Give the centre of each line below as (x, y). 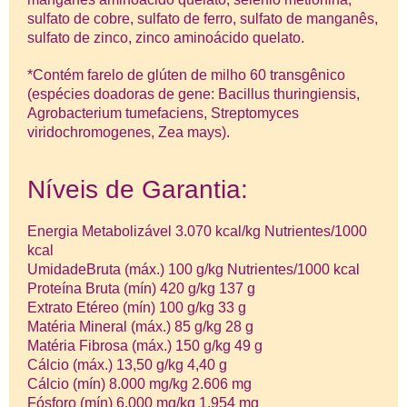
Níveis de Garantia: (138, 189)
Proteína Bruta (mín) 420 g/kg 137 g (141, 288)
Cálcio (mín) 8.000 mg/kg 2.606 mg (139, 383)
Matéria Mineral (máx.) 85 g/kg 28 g (140, 326)
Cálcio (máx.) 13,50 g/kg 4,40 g (127, 364)
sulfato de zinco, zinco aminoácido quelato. (166, 38)
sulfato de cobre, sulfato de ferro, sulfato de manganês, (203, 19)
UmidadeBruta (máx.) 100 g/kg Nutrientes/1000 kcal (194, 269)
